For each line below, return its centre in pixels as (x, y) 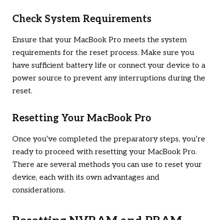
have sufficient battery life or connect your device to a (109, 65)
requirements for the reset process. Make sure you (103, 53)
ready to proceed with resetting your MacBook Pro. (105, 152)
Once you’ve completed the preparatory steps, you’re (109, 139)
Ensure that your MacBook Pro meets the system (99, 40)
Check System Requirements (82, 19)
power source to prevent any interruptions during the (109, 78)
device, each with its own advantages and (86, 178)
